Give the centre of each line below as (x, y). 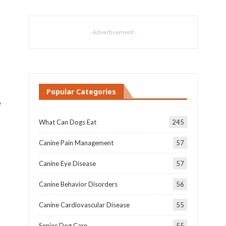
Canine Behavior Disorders (78, 184)
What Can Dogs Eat (68, 122)
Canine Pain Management (76, 143)
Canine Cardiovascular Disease (84, 205)
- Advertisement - (113, 32)
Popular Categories (81, 92)
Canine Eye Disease (67, 163)
